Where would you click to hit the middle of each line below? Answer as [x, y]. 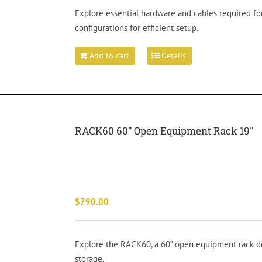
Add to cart [110, 56]
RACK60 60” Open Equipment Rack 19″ [164, 131]
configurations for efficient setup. [137, 28]
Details [174, 56]
